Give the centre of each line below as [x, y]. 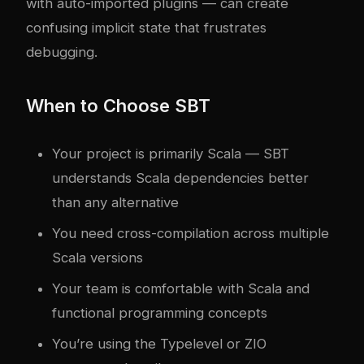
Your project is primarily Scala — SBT [171, 153]
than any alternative [115, 202]
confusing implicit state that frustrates [146, 27]
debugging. [62, 52]
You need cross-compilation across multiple [191, 233]
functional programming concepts [160, 312]
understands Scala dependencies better [180, 178]
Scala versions [97, 257]
